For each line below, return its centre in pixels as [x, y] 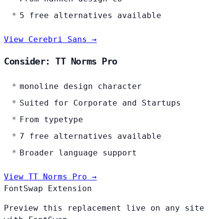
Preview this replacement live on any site [104, 208]
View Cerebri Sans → [50, 39]
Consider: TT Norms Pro [61, 61]
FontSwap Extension [48, 188]
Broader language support [78, 153]
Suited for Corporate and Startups [100, 103]
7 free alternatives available [90, 136]
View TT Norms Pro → [50, 176]
